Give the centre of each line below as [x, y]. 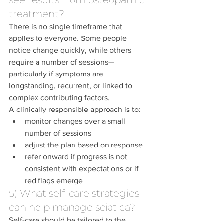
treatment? [37, 14]
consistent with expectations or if [83, 169]
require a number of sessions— [62, 62]
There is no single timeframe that [67, 27]
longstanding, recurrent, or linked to [72, 86]
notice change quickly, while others [71, 50]
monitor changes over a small [76, 121]
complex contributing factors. [59, 98]
